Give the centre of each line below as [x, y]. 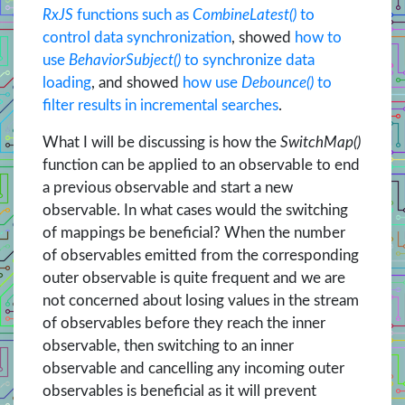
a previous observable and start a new [168, 188]
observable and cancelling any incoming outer [193, 369]
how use [212, 83]
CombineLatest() [245, 15]
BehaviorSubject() [125, 61]
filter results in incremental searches [160, 106]
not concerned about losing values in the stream [201, 301]
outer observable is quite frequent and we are [194, 278]
